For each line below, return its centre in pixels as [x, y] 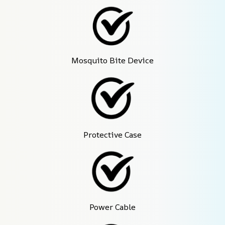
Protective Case [113, 134]
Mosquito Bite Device [113, 61]
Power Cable [113, 207]
